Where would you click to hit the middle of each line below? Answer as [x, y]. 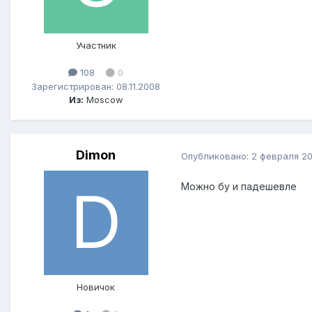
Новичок [96, 287]
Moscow [103, 99]
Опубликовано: [216, 156]
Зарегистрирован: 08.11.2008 [96, 86]
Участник [96, 46]
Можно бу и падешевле [239, 186]
